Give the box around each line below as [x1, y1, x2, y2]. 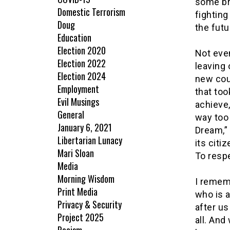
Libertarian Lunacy [57, 133, 122, 147]
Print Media [57, 185, 98, 199]
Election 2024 [57, 69, 106, 83]
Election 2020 [57, 44, 106, 57]
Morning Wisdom [57, 172, 114, 186]
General [57, 108, 84, 122]
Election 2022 [57, 56, 106, 70]
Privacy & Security [57, 198, 122, 212]
